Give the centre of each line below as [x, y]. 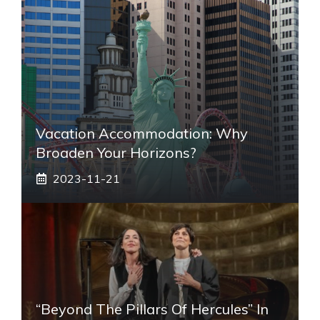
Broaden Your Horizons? [116, 152]
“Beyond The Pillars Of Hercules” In [152, 309]
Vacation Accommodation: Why [142, 133]
